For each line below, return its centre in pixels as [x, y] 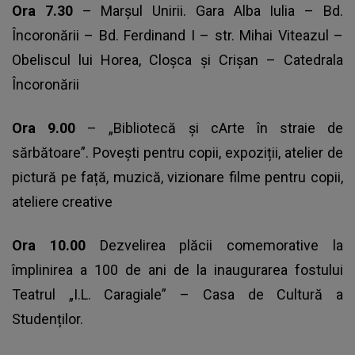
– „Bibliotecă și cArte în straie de [215, 128]
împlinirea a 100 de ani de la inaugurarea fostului [177, 270]
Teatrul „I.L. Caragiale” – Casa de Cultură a [177, 295]
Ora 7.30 [47, 11]
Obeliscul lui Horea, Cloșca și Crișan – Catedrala [177, 60]
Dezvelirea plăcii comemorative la [221, 246]
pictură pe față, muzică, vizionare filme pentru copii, [177, 177]
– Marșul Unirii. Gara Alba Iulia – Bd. [213, 11]
